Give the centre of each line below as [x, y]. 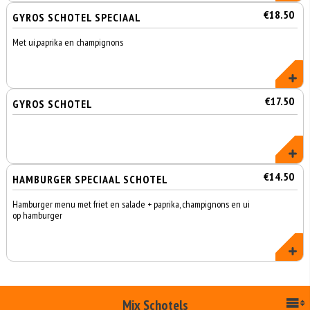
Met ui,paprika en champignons [68, 42]
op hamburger [38, 215]
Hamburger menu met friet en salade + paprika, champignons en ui [131, 204]
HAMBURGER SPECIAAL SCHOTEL [91, 179]
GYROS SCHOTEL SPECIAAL [77, 17]
